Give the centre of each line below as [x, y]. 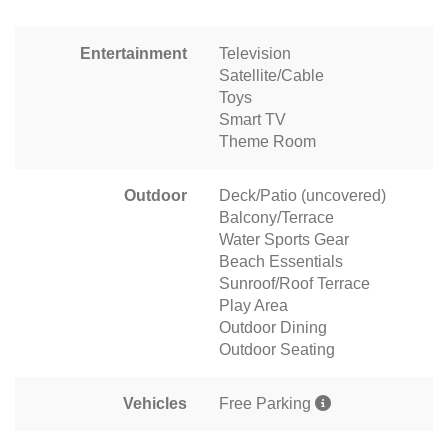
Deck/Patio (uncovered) [302, 196]
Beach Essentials [281, 262]
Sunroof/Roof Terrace [294, 284]
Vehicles [155, 404]
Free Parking [267, 404]
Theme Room [267, 142]
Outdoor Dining [273, 328]
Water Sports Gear [284, 240]
